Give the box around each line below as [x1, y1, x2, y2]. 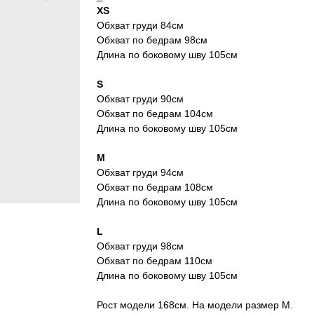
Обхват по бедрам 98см [96, 34, 207, 46]
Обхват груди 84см [96, 20, 184, 32]
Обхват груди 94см [96, 167, 184, 179]
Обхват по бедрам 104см [96, 108, 213, 120]
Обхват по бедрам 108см [96, 182, 213, 193]
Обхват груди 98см [96, 240, 184, 252]
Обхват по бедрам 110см [96, 255, 212, 267]
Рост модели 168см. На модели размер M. [96, 299, 293, 311]
